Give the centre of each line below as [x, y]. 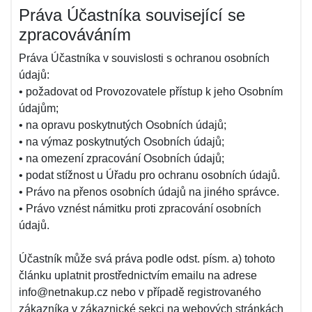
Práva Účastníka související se [132, 15]
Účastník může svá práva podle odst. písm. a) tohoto [147, 259]
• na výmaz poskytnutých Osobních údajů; [122, 142]
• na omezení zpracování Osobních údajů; [122, 158]
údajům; [39, 108]
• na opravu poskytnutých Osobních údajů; [123, 125]
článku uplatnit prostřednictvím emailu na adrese [138, 275]
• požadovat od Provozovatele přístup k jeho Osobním [151, 92]
